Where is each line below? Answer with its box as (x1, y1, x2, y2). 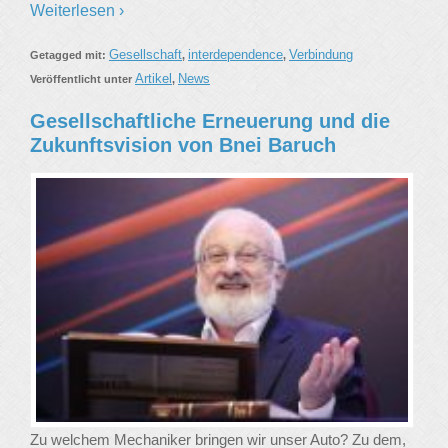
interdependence (188, 47, 283, 63)
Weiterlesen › (30, 2, 124, 20)
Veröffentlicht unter (30, 73, 135, 86)
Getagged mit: (30, 49, 109, 62)
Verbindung (289, 47, 353, 63)
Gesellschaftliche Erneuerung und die (30, 110, 390, 133)
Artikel (135, 71, 172, 87)
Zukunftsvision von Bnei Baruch (30, 134, 336, 157)
